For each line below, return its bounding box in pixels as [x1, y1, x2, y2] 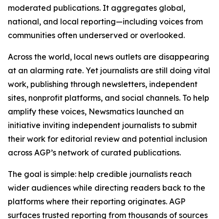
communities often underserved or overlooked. [8, 30, 185, 40]
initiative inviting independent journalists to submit [8, 120, 197, 130]
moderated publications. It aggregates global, [8, 3, 185, 13]
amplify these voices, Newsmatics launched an [8, 107, 184, 116]
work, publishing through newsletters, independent [8, 79, 197, 89]
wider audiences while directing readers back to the [8, 183, 205, 193]
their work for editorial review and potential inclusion [8, 134, 207, 144]
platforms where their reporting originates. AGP [8, 197, 185, 206]
